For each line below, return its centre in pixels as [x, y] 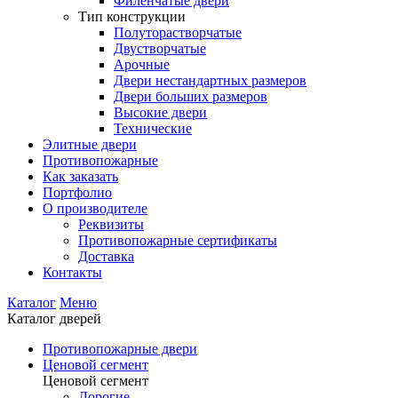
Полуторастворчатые [178, 33]
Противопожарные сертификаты [178, 241]
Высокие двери [160, 113]
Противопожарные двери [120, 349]
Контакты [72, 273]
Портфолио [77, 193]
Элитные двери [90, 145]
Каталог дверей [54, 319]
